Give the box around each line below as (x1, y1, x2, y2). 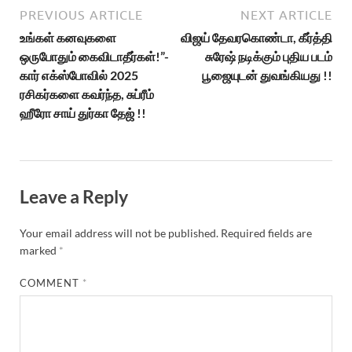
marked (20, 243, 59, 257)
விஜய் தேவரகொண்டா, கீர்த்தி (181, 29, 332, 45)
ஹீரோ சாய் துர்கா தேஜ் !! (20, 104, 146, 120)
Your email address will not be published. (20, 225, 218, 240)
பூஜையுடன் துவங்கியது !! (202, 67, 332, 82)
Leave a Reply (20, 185, 128, 207)
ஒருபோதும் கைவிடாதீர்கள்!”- (20, 48, 169, 64)
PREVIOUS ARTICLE (20, 7, 143, 22)
